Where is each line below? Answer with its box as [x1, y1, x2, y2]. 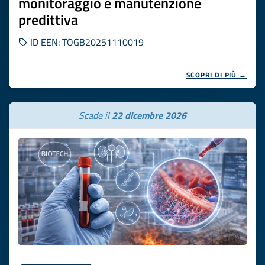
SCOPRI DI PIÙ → [186, 69, 247, 80]
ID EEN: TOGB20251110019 [28, 35, 144, 49]
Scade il [79, 108, 112, 122]
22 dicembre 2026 [112, 108, 186, 122]
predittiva [18, 9, 78, 30]
